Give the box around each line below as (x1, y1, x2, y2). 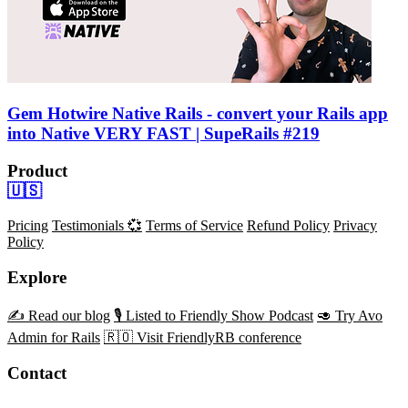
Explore (7, 268, 66, 288)
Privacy (333, 218, 377, 234)
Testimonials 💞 (52, 218, 142, 234)
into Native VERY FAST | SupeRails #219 (7, 123, 320, 143)
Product (7, 160, 67, 180)
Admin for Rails (7, 329, 100, 345)
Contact (7, 362, 66, 382)
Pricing (7, 218, 48, 234)
